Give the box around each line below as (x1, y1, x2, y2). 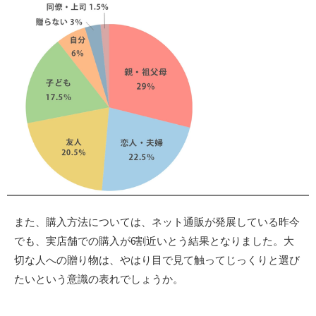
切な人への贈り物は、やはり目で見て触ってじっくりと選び (14, 253, 300, 267)
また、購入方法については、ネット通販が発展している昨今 (14, 215, 300, 229)
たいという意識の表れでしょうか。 (14, 272, 183, 286)
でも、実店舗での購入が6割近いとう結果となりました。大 (14, 234, 294, 248)
